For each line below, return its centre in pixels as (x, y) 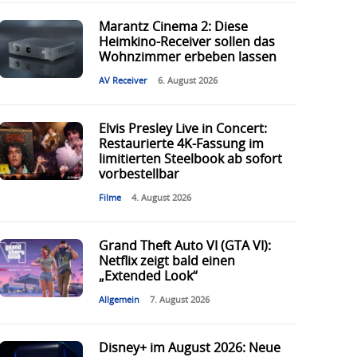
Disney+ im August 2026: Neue (189, 349)
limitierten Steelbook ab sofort (190, 160)
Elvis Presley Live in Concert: (182, 129)
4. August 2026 (161, 198)
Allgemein (119, 300)
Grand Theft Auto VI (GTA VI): (184, 247)
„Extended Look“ (148, 277)
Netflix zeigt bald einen (167, 262)
